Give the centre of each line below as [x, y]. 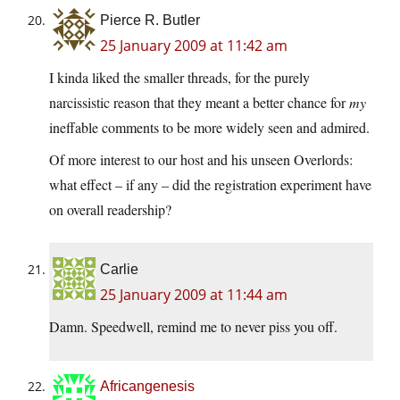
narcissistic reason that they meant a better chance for [199, 103]
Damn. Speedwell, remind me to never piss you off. [193, 327]
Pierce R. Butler [150, 21]
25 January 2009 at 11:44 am [194, 295]
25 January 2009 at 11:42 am [194, 46]
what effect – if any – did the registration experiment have [210, 185]
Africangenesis [147, 387]
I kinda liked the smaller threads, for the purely [179, 78]
